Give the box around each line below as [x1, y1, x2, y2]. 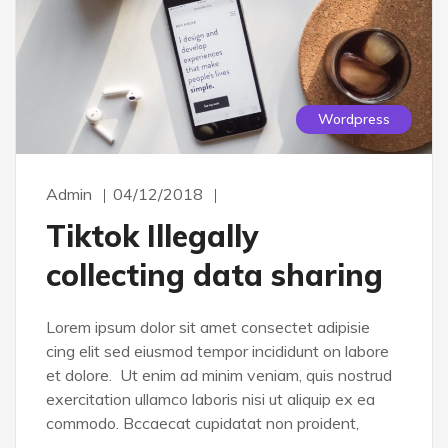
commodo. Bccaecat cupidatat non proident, [46, 412, 359, 433]
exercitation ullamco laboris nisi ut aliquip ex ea [46, 388, 375, 409]
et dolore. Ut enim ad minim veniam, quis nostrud [46, 364, 392, 385]
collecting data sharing [46, 255, 383, 294]
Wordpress [318, 109, 390, 128]
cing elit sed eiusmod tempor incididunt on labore [46, 340, 389, 361]
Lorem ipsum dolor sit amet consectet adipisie [46, 316, 370, 337]
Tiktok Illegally [46, 216, 259, 255]
